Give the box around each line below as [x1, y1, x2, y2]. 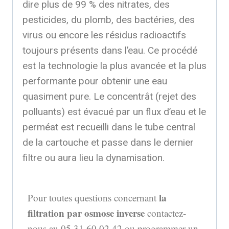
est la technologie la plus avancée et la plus [22, 59, 207, 72]
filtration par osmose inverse [28, 205, 147, 220]
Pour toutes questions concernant [28, 191, 159, 204]
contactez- [147, 206, 186, 219]
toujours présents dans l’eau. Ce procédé [22, 44, 197, 56]
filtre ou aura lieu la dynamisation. [22, 151, 165, 164]
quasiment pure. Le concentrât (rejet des [22, 90, 196, 102]
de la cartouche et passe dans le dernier [22, 136, 194, 148]
